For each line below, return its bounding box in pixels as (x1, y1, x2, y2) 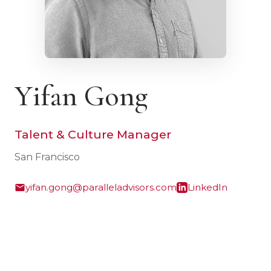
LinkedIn (188, 181, 227, 193)
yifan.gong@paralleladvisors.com (25, 181, 177, 193)
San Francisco (15, 151, 80, 163)
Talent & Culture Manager (15, 127, 171, 142)
